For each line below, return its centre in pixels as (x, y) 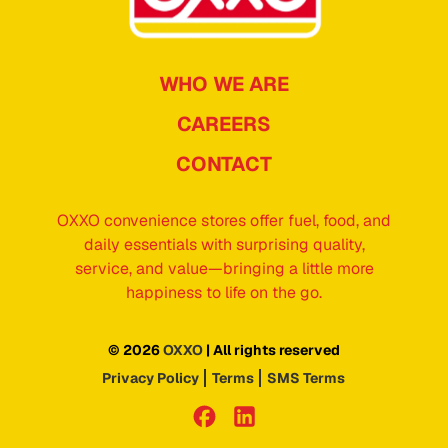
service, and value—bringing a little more (224, 268)
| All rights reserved (271, 349)
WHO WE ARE (224, 83)
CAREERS (224, 123)
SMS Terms (306, 377)
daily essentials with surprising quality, (224, 244)
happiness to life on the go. (224, 292)
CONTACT (224, 163)
